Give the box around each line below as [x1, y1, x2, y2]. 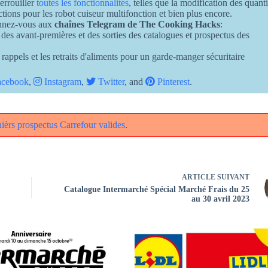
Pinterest [155, 76, 190, 87]
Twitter [96, 76, 124, 87]
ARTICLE [182, 173, 215, 182]
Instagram [42, 76, 81, 87]
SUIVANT [215, 173, 249, 182]
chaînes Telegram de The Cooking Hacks [54, 19, 220, 29]
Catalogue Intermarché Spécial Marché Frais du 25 [64, 185, 249, 194]
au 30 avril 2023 [191, 194, 249, 204]
